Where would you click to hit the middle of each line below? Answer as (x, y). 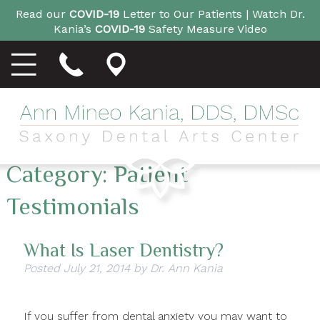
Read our (42, 14)
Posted (43, 269)
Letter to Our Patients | (185, 14)
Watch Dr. (278, 14)
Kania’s (74, 28)
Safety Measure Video (206, 28)
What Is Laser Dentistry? (123, 251)
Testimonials (72, 206)
